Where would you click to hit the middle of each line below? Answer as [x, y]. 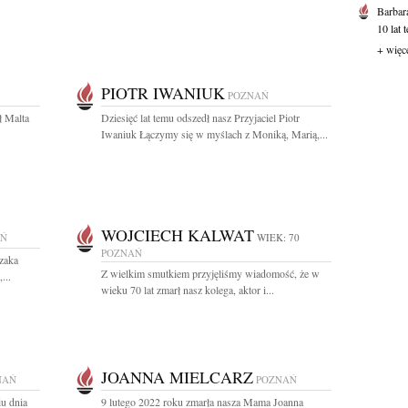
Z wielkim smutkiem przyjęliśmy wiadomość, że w [210, 273]
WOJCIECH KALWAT [178, 235]
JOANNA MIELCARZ [177, 377]
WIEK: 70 [278, 237]
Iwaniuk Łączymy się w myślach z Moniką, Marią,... [214, 134]
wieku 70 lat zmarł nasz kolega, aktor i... [188, 290]
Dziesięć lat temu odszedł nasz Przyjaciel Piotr [200, 117]
